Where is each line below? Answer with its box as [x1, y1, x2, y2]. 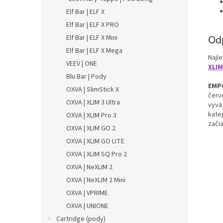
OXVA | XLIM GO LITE [66, 136, 124, 146]
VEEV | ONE [66, 59, 97, 69]
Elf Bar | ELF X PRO [66, 20, 119, 30]
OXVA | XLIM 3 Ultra [66, 98, 120, 108]
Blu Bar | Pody [66, 72, 107, 82]
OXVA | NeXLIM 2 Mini [66, 175, 125, 185]
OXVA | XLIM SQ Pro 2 [66, 149, 127, 159]
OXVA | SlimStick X [66, 85, 119, 95]
